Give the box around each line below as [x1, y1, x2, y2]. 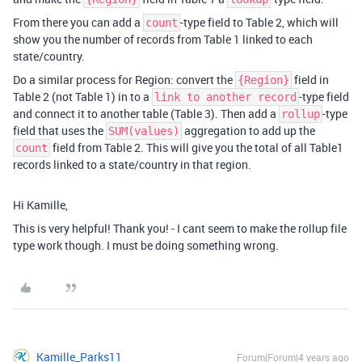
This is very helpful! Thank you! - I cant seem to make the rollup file [13, 221, 347, 237]
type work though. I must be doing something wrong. [13, 238, 279, 254]
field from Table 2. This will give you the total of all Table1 [50, 140, 343, 156]
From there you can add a [13, 15, 143, 31]
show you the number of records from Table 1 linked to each [13, 32, 313, 48]
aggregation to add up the [182, 123, 315, 139]
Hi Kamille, [13, 197, 68, 213]
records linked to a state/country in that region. [13, 157, 251, 173]
